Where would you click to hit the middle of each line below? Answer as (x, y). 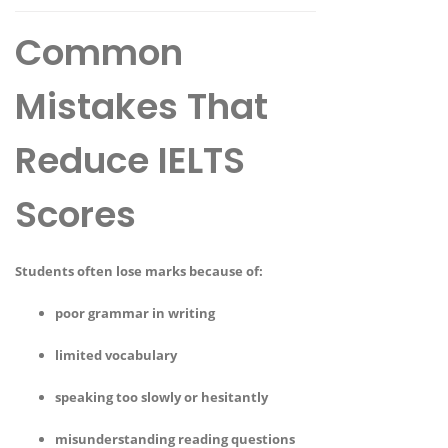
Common (99, 53)
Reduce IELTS (130, 161)
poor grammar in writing (135, 312)
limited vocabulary (116, 354)
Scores (75, 215)
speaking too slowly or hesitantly (161, 396)
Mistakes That (141, 107)
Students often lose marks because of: (139, 270)
